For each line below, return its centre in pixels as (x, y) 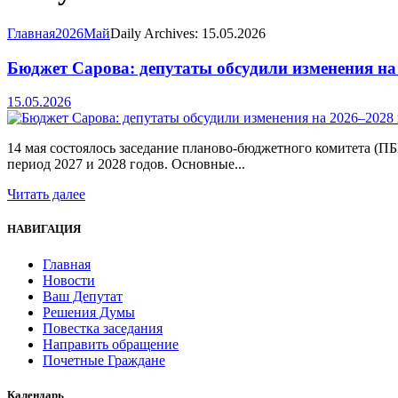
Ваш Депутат (83, 296)
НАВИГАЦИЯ (44, 229)
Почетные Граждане (104, 360)
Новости (69, 280)
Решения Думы (89, 312)
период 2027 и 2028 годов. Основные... (126, 164)
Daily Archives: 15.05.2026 (188, 33)
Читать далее (46, 195)
